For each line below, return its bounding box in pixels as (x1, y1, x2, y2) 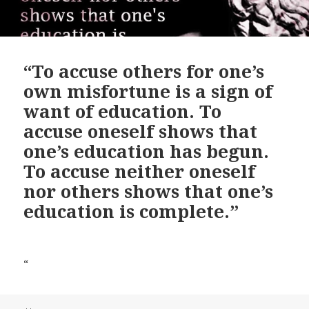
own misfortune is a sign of (23, 78, 273, 103)
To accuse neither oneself (23, 158, 256, 183)
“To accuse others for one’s (23, 58, 265, 83)
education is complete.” (23, 198, 239, 223)
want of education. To (23, 98, 222, 123)
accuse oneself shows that (23, 118, 258, 143)
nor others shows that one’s (23, 178, 274, 203)
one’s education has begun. (23, 138, 270, 163)
